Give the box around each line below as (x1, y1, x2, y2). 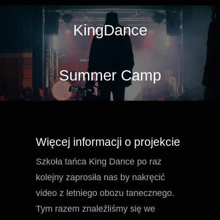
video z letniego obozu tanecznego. (36, 188, 177, 198)
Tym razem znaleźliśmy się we (36, 204, 156, 214)
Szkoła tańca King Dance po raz (36, 157, 162, 166)
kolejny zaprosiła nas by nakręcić (36, 172, 165, 182)
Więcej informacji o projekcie (36, 136, 181, 148)
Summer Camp (59, 67, 161, 84)
